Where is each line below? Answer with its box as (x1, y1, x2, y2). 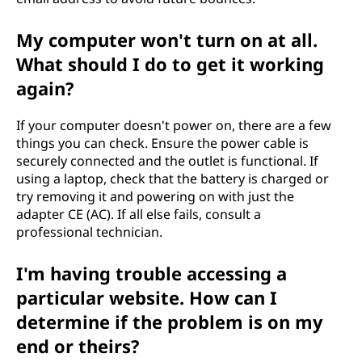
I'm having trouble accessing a (16, 261, 287, 285)
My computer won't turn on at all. (16, 27, 318, 52)
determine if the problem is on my (16, 309, 323, 334)
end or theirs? (16, 334, 140, 358)
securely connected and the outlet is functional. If (16, 152, 318, 170)
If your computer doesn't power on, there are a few (16, 116, 331, 134)
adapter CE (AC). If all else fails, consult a (16, 205, 261, 223)
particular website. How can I (16, 285, 277, 309)
